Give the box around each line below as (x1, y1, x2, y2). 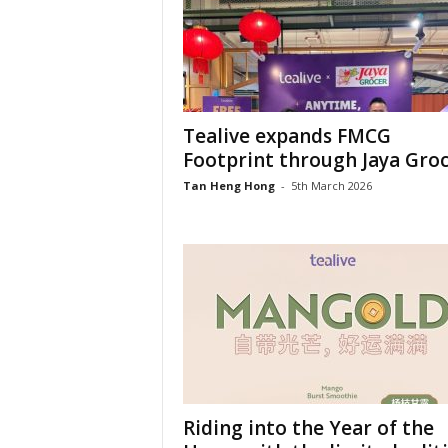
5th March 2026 (290, 178, 372, 193)
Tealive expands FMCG (182, 123, 391, 149)
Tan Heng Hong (182, 178, 275, 193)
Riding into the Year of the (182, 415, 434, 441)
